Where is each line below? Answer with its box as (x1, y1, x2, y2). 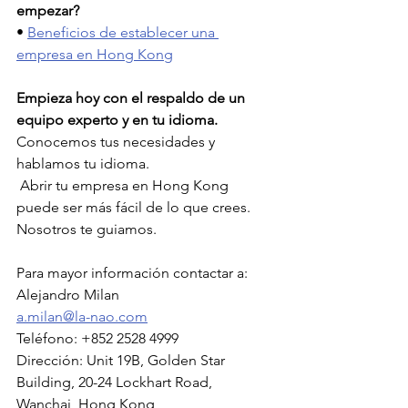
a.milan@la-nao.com (16, 307, 148, 325)
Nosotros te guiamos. (16, 219, 157, 238)
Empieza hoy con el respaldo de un (16, 88, 249, 107)
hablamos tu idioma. (16, 154, 149, 172)
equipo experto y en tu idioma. (16, 110, 218, 128)
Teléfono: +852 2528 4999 (16, 329, 178, 347)
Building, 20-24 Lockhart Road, (16, 372, 216, 391)
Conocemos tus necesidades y (16, 132, 219, 150)
